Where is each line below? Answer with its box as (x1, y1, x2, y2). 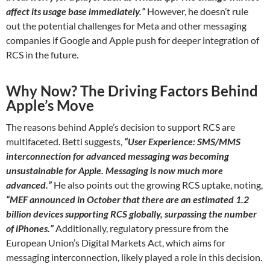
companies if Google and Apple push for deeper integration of (6, 34, 259, 46)
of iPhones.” (6, 222, 54, 234)
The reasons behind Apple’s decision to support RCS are (6, 121, 235, 133)
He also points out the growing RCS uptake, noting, (52, 179, 263, 191)
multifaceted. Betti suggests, (6, 136, 124, 148)
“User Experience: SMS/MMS (124, 136, 240, 148)
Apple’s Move (6, 96, 94, 115)
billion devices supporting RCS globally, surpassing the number (6, 208, 257, 220)
